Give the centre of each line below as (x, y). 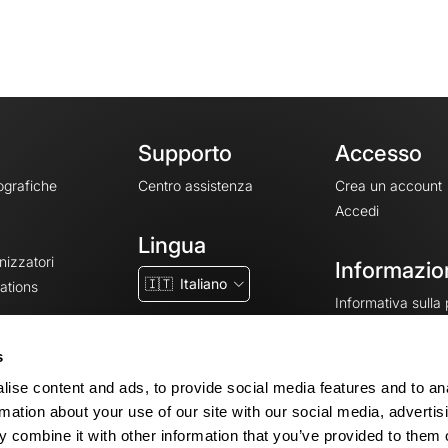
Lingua (172, 244)
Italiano (203, 283)
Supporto (185, 153)
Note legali (369, 378)
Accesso (379, 153)
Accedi (357, 210)
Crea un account (389, 185)
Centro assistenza (196, 185)
